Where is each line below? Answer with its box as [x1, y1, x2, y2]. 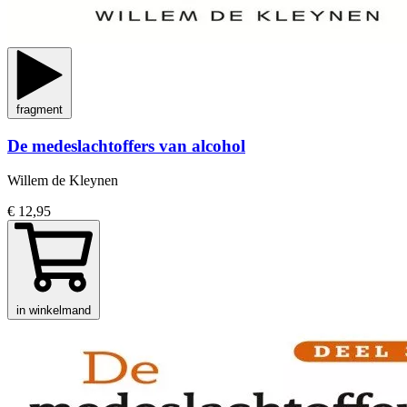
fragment [16, 102, 63, 116]
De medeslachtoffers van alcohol [7, 135, 245, 155]
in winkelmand [16, 303, 91, 318]
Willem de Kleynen [7, 173, 118, 189]
